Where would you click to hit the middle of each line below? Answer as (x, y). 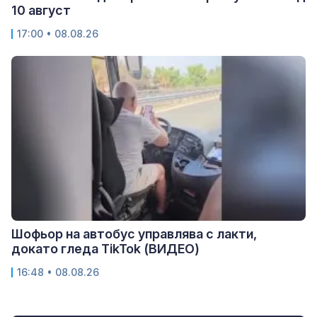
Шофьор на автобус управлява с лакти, (134, 234)
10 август (41, 11)
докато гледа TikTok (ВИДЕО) (105, 249)
